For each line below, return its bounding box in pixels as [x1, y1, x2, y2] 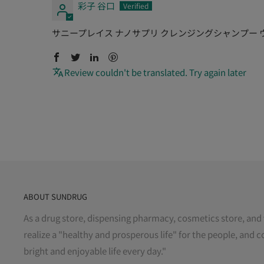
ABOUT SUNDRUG [24, 191, 87, 203]
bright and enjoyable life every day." [24, 245, 166, 258]
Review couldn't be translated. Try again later [64, 66, 246, 79]
